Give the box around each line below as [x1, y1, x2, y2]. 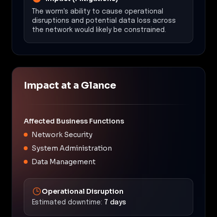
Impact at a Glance [24, 79, 116, 92]
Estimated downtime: [32, 199, 102, 206]
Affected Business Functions [24, 116, 124, 125]
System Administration [31, 143, 112, 153]
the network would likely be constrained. [32, 26, 166, 33]
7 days [104, 199, 126, 206]
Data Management [31, 157, 95, 166]
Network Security [31, 130, 93, 139]
